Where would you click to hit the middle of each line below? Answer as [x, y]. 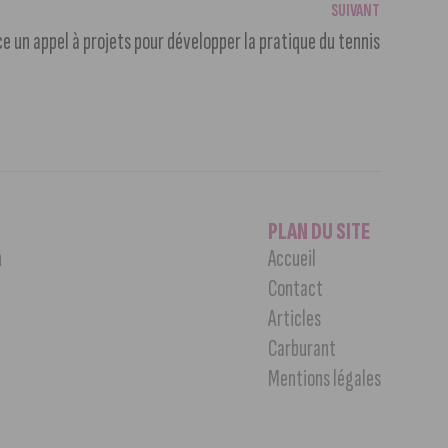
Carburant [301, 348]
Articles [294, 318]
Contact [295, 288]
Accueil [291, 258]
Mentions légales [324, 378]
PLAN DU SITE [318, 231]
